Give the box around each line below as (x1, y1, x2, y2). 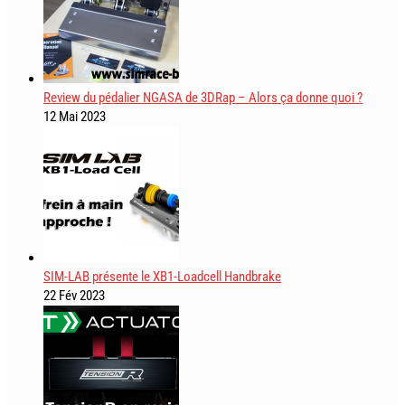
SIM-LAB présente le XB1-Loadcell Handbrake (43, 268, 281, 285)
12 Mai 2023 (43, 108, 106, 125)
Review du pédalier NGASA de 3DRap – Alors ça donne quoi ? (43, 89, 363, 106)
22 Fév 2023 (43, 287, 105, 304)
